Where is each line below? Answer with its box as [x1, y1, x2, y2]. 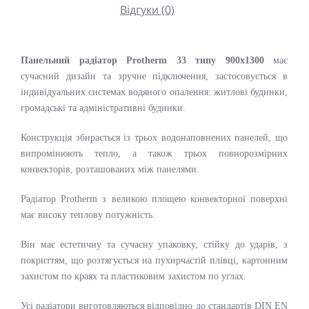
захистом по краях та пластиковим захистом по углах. [21, 271, 246, 281]
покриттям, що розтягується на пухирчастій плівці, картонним [21, 255, 288, 266]
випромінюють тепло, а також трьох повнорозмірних [21, 148, 288, 159]
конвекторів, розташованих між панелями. [21, 164, 199, 175]
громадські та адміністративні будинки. [21, 103, 186, 113]
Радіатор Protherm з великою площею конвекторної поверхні [21, 194, 288, 204]
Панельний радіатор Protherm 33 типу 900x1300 [21, 55, 264, 66]
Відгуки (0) [120, 2, 175, 17]
